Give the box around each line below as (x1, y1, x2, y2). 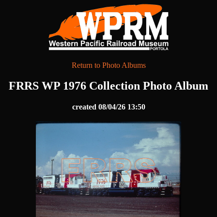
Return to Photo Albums (71, 61, 146, 69)
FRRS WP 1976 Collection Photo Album (9, 79, 208, 92)
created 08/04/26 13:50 (72, 103, 145, 111)
